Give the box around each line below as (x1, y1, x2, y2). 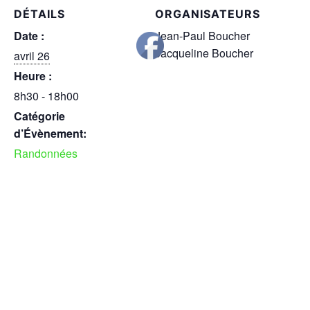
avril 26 (14, 48, 50, 64)
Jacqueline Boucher (155, 45, 253, 62)
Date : (14, 28, 44, 44)
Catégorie (14, 108, 65, 125)
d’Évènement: (14, 125, 86, 142)
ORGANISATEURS (155, 7, 260, 21)
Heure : (14, 68, 52, 84)
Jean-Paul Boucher (155, 28, 250, 44)
